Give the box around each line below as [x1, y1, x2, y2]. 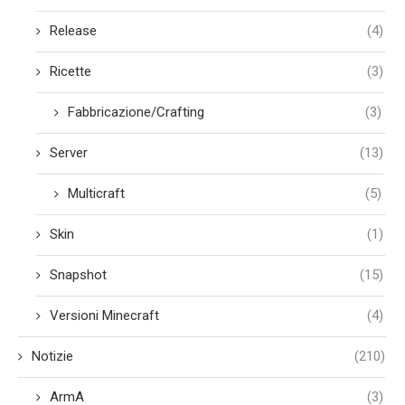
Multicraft [68, 185, 125, 202]
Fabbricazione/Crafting [68, 104, 204, 120]
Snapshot [50, 267, 107, 283]
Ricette [50, 63, 91, 80]
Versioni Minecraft [50, 307, 159, 324]
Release [50, 23, 97, 39]
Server [50, 145, 88, 161]
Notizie [32, 348, 73, 364]
